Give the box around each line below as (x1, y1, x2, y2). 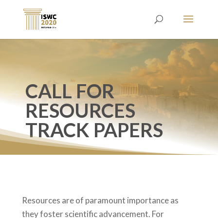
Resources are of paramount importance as (21, 195, 179, 205)
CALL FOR (25, 79, 114, 103)
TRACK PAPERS (25, 118, 163, 142)
